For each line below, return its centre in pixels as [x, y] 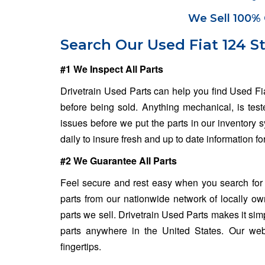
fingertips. [81, 246]
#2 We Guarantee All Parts [119, 160]
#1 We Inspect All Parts [112, 69]
